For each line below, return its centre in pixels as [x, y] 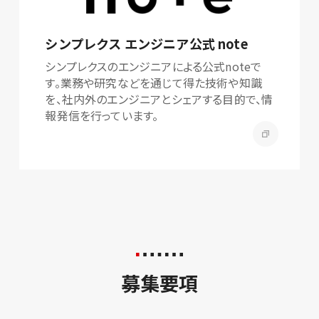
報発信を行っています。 [102, 116]
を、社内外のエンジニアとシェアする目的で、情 [159, 99]
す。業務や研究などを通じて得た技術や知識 [153, 83]
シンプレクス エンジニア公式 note [147, 44]
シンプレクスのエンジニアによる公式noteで [153, 67]
